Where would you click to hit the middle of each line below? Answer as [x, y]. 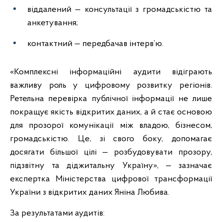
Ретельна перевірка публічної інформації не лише [111, 99]
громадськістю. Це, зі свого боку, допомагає [111, 139]
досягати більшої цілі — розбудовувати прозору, [111, 152]
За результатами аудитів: [57, 213]
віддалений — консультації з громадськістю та [120, 10]
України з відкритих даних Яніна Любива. [90, 193]
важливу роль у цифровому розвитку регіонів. [111, 85]
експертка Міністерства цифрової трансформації [111, 179]
